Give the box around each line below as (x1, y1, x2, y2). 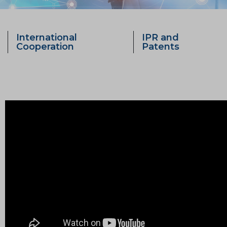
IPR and (142, 32, 179, 43)
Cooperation (16, 41, 74, 52)
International (16, 32, 78, 43)
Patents (142, 41, 180, 52)
